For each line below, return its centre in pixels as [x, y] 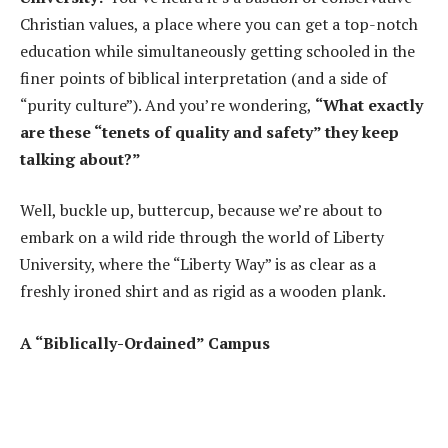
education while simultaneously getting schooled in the [217, 50]
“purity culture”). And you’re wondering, [167, 104]
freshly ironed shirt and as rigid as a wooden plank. [203, 291]
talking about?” [80, 158]
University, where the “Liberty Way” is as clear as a [198, 264]
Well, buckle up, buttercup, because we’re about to [201, 210]
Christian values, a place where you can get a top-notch [219, 23]
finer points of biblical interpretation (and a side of [203, 77]
